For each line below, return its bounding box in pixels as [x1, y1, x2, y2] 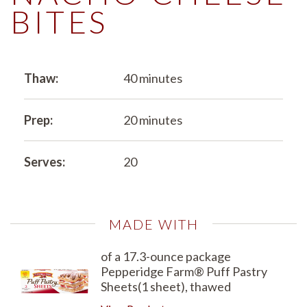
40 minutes [123, 70, 182, 86]
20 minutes [123, 112, 182, 127]
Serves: [24, 153, 65, 169]
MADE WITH [108, 215, 199, 232]
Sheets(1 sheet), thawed [100, 278, 231, 294]
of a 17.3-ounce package [100, 248, 231, 264]
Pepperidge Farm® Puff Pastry [100, 263, 267, 279]
